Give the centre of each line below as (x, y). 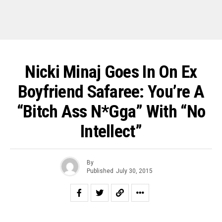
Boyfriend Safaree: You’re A (111, 92)
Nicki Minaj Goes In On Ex (111, 72)
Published (100, 171)
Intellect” (111, 131)
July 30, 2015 (134, 171)
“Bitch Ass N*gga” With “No (111, 111)
